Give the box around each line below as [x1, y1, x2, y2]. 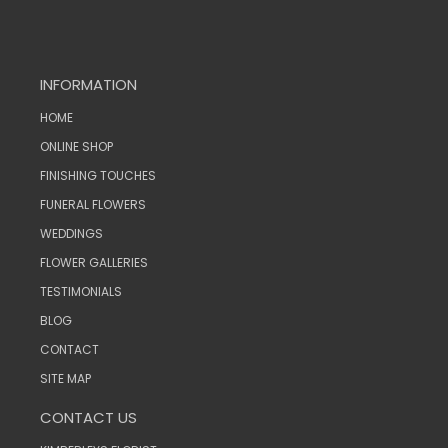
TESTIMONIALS [40, 283, 122, 301]
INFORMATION [40, 74, 137, 96]
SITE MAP [40, 370, 91, 388]
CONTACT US [40, 407, 137, 429]
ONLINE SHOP [40, 138, 113, 156]
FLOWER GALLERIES [40, 254, 148, 272]
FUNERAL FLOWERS [40, 196, 146, 214]
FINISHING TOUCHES [40, 167, 156, 185]
